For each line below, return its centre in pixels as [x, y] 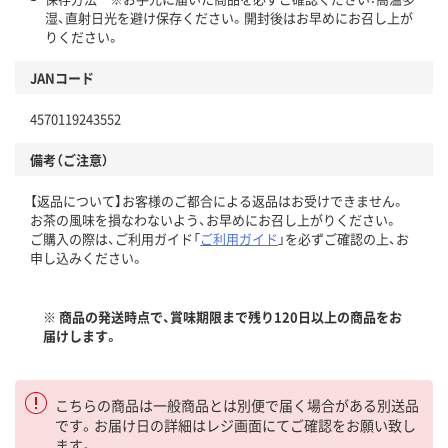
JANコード [62, 77]
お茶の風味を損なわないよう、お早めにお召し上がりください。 [214, 219]
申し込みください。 [87, 257]
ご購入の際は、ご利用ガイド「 [115, 238]
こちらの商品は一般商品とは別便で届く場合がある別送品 [237, 404]
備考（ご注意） [69, 159]
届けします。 [80, 335]
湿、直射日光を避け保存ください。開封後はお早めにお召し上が [229, 17]
